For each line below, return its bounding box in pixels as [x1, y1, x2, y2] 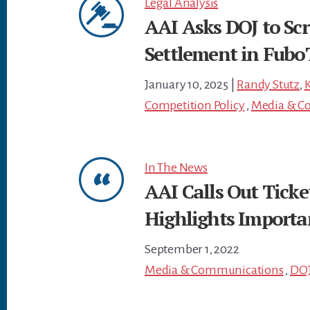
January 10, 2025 [145, 77, 228, 91]
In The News [145, 161, 208, 174]
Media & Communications [145, 263, 284, 277]
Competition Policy [145, 98, 245, 112]
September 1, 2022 [145, 242, 239, 256]
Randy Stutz [237, 77, 300, 91]
